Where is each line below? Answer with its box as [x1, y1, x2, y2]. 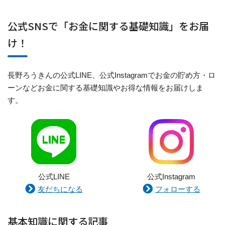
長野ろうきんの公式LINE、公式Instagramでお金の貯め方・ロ [8, 70, 215, 79]
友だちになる [37, 184, 83, 193]
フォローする [155, 184, 200, 193]
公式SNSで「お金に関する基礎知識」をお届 [8, 18, 209, 33]
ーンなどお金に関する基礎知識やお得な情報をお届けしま [8, 83, 203, 92]
